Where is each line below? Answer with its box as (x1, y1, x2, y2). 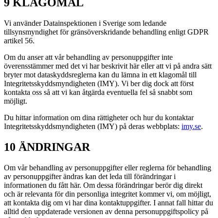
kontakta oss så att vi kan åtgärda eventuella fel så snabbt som (4, 88, 192, 97)
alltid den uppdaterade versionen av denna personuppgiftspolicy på (4, 207, 208, 216)
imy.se (182, 122, 201, 131)
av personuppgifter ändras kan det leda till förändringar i (4, 172, 176, 181)
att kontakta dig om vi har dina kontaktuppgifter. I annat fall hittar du (4, 199, 213, 207)
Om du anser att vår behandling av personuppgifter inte (4, 53, 173, 62)
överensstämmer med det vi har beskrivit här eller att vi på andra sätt (4, 62, 212, 71)
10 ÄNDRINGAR (4, 141, 90, 154)
